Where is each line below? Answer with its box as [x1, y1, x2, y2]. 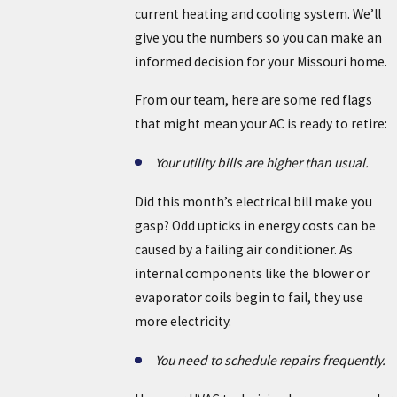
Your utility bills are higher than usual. [155, 153, 372, 171]
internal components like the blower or [134, 265, 370, 283]
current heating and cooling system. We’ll [134, 5, 381, 23]
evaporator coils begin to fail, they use [134, 289, 363, 307]
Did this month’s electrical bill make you [134, 193, 372, 211]
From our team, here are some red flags [134, 90, 372, 108]
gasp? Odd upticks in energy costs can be [134, 217, 376, 235]
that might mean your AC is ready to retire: [134, 114, 387, 132]
